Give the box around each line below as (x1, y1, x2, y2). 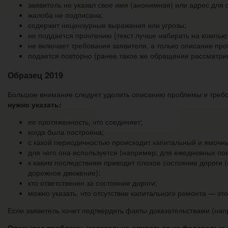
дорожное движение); (28, 167, 100, 178)
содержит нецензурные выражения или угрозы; (28, 20, 186, 31)
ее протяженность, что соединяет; (28, 117, 142, 127)
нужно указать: (8, 99, 62, 110)
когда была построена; (28, 127, 104, 137)
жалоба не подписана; (28, 10, 103, 20)
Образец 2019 (8, 69, 63, 81)
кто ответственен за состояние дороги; (28, 178, 157, 188)
